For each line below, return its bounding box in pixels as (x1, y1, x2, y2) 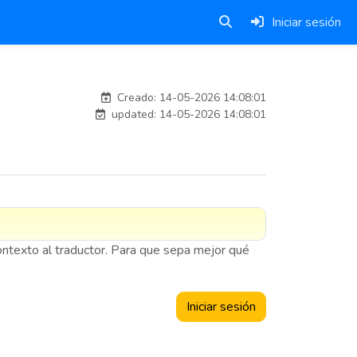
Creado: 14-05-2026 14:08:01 (114, 90, 266, 105)
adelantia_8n (198, 68, 261, 80)
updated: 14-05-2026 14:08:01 (108, 107, 266, 122)
